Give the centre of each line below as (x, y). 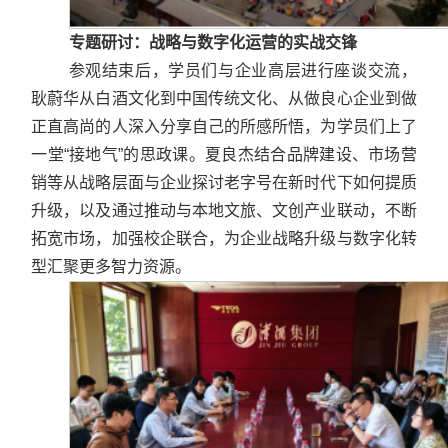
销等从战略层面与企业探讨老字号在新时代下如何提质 (224, 182)
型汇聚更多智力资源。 (111, 266)
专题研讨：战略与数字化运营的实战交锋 (212, 42)
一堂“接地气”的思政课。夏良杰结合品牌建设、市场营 (224, 154)
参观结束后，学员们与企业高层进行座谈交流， (242, 70)
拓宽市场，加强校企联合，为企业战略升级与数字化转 (224, 238)
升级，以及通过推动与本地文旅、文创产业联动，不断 (224, 210)
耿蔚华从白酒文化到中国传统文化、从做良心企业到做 (224, 98)
